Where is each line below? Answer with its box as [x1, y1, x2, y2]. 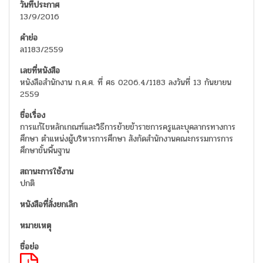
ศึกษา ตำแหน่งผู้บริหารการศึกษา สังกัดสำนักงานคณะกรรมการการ [20, 133, 233, 146]
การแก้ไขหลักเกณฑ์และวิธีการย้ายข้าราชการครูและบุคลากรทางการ [20, 121, 235, 134]
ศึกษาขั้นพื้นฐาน [20, 144, 70, 157]
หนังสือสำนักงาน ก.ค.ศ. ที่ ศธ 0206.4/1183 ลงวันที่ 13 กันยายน [20, 76, 231, 89]
